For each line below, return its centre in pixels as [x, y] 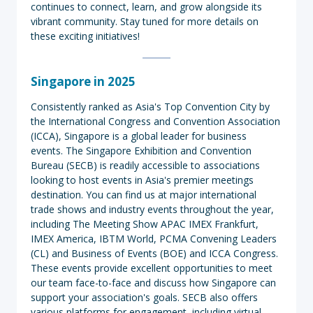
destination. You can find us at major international [144, 195]
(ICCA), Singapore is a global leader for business [139, 136]
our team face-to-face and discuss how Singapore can [153, 283]
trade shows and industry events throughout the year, [152, 209]
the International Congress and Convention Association [155, 121]
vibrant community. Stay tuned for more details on [145, 21]
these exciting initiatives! [85, 36]
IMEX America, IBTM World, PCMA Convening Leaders [154, 239]
